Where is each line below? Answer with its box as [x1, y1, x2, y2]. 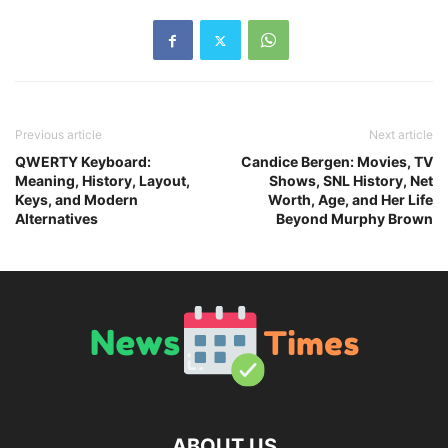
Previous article [15, 127, 102, 143]
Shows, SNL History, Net [269, 172, 433, 190]
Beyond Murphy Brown [276, 210, 433, 228]
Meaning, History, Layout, [15, 172, 190, 190]
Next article [369, 127, 433, 143]
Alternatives [15, 210, 98, 228]
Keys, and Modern [15, 191, 138, 209]
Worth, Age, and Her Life [268, 191, 433, 209]
